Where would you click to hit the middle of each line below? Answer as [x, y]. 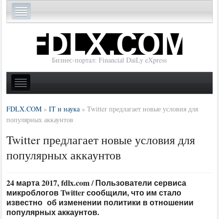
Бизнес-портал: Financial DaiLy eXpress [109, 60]
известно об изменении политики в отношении [100, 202]
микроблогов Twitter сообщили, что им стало [94, 192]
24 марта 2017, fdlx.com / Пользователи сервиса [97, 182]
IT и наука [65, 109]
